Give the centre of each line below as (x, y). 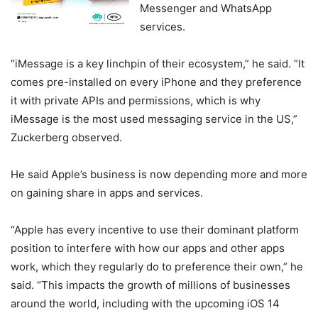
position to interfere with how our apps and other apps (148, 248)
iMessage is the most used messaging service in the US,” (154, 119)
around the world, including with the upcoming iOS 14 (145, 303)
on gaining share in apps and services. (107, 192)
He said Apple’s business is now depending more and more (159, 174)
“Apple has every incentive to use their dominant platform (155, 229)
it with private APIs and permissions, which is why (136, 100)
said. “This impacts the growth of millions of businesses (150, 285)
